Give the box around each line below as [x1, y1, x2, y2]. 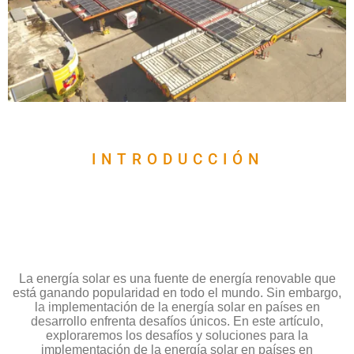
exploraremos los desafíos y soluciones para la [46, 329, 308, 343]
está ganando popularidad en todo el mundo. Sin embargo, [13, 286, 341, 300]
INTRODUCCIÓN [91, 150, 264, 169]
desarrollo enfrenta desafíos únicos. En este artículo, [31, 314, 323, 329]
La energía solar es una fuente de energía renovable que [18, 272, 336, 286]
